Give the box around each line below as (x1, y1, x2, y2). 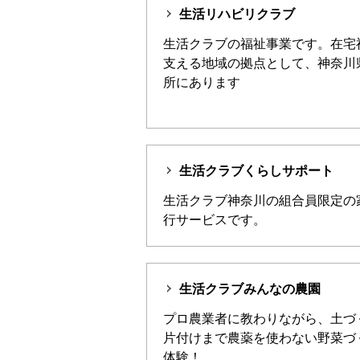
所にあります (163, 76, 240, 89)
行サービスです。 (163, 213, 266, 227)
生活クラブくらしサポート (179, 164, 333, 178)
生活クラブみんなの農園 (179, 282, 321, 296)
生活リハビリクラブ (179, 7, 295, 21)
